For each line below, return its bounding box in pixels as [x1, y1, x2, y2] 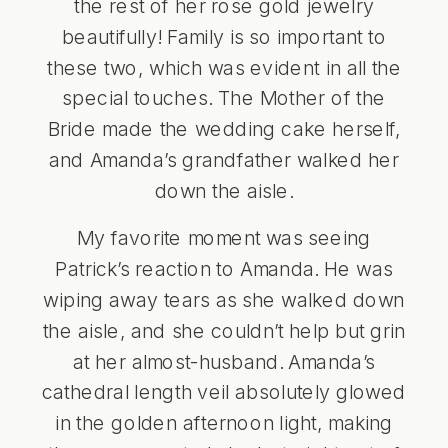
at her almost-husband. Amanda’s [72, 348, 376, 373]
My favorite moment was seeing [77, 225, 371, 250]
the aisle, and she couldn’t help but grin [42, 318, 406, 342]
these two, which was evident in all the [46, 54, 402, 79]
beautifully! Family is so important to [61, 24, 387, 48]
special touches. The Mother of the [62, 85, 386, 110]
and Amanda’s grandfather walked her [49, 147, 399, 172]
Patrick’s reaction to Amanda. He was [55, 256, 393, 281]
